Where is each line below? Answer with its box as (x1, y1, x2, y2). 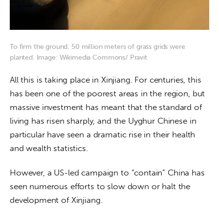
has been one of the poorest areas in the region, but (10, 88, 208, 98)
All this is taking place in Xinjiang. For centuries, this (10, 74, 204, 85)
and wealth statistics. (10, 143, 88, 153)
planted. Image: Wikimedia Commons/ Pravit (10, 53, 147, 62)
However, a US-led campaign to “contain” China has (10, 167, 207, 177)
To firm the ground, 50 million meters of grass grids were (10, 43, 185, 51)
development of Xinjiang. (10, 195, 103, 205)
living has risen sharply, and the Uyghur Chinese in (10, 115, 199, 126)
